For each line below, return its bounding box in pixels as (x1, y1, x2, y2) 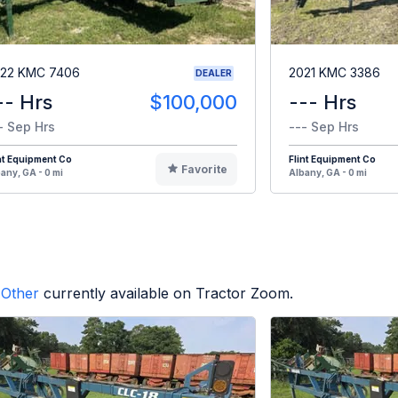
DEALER (195, 67, 232, 78)
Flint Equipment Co (289, 153, 376, 164)
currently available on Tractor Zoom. (44, 283, 293, 302)
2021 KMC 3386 (289, 65, 380, 81)
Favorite (180, 162, 227, 176)
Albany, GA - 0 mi (289, 166, 367, 178)
